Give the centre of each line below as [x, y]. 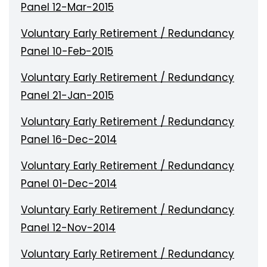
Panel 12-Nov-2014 [68, 228]
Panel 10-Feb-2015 [67, 51]
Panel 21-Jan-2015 [67, 95]
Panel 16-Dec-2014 [69, 139]
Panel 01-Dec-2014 [69, 184]
